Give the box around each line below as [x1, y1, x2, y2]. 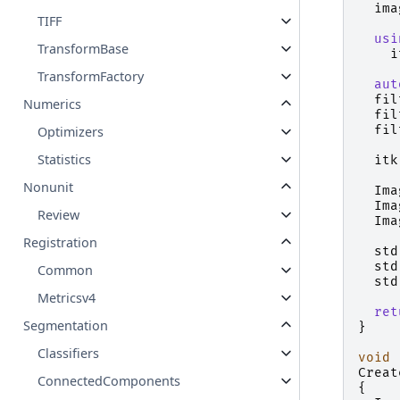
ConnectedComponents [37, 372, 181, 390]
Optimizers [37, 123, 104, 141]
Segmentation [23, 317, 109, 335]
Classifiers [37, 345, 100, 362]
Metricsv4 [37, 289, 96, 307]
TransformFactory [37, 68, 145, 86]
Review [37, 206, 80, 224]
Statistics [37, 151, 92, 169]
